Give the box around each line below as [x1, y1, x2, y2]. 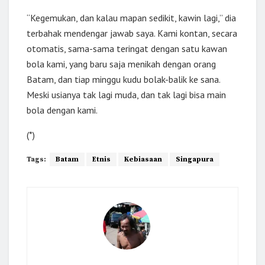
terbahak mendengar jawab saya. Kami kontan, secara [27, 27, 237, 40]
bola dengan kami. [27, 104, 98, 117]
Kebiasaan [124, 155, 162, 164]
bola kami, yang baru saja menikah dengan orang [27, 58, 216, 70]
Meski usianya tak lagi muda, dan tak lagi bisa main [27, 89, 226, 101]
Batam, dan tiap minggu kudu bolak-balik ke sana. [27, 73, 220, 86]
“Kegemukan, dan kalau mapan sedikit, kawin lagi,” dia [27, 12, 236, 24]
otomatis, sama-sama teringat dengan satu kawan [27, 43, 227, 55]
